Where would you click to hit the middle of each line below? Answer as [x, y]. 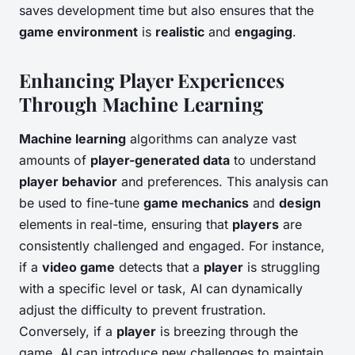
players [256, 225]
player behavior [68, 182]
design [300, 203]
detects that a [159, 267]
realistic [180, 32]
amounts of [55, 160]
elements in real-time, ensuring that [126, 225]
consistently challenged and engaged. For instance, [172, 246]
